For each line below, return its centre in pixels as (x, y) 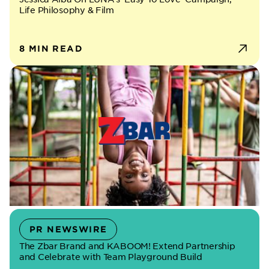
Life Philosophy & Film (67, 10)
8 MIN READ (51, 48)
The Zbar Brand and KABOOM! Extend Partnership (127, 246)
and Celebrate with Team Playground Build (111, 256)
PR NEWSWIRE (68, 229)
